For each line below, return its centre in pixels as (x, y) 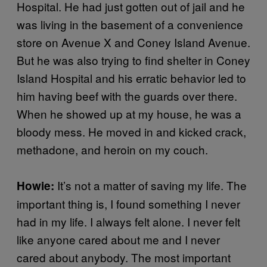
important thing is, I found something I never (128, 203)
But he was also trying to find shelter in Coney (133, 60)
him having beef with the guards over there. (127, 95)
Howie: (35, 185)
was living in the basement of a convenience (130, 24)
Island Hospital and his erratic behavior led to (131, 77)
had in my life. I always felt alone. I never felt (128, 221)
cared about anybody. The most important (124, 257)
